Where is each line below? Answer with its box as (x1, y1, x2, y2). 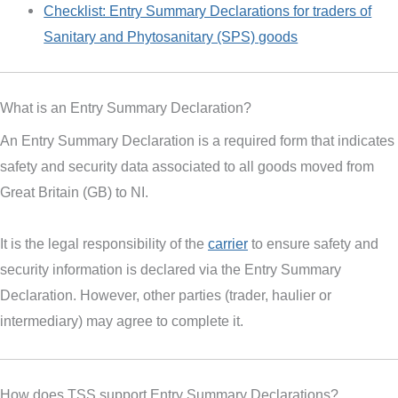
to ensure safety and (248, 235, 378, 251)
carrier (208, 235, 248, 251)
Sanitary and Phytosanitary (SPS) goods (44, 28, 298, 45)
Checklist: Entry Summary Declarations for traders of (44, 3, 372, 20)
